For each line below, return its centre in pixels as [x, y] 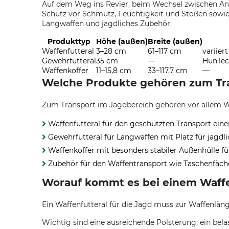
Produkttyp [69, 41]
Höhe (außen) [122, 41]
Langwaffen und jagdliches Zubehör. [107, 24]
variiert [215, 51]
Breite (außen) [175, 41]
